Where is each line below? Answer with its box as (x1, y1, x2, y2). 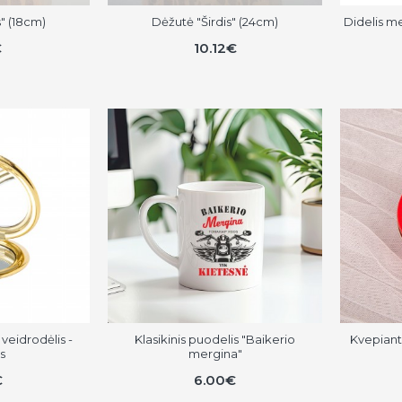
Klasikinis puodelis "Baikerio (135, 331, 296, 346)
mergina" (188, 345, 242, 361)
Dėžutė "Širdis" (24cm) (152, 14, 279, 30)
